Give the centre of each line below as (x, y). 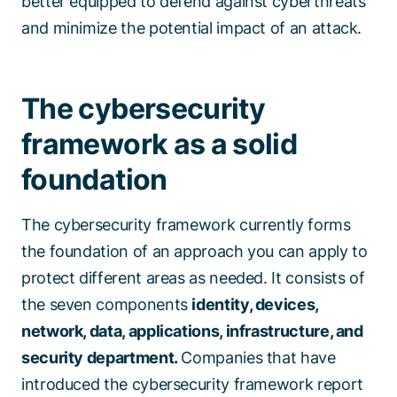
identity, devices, (255, 304)
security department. (101, 357)
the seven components (107, 304)
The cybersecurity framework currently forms (186, 224)
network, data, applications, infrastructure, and (192, 331)
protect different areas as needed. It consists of (193, 277)
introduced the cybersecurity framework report (192, 384)
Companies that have (258, 357)
